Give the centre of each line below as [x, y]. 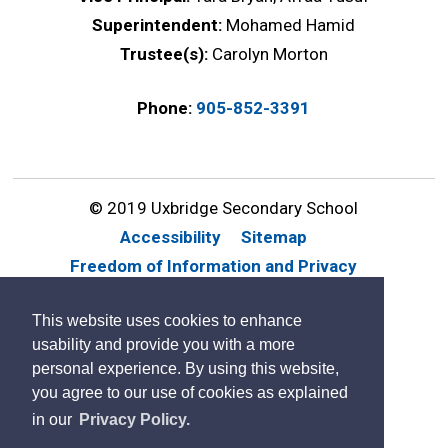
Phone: [165, 107]
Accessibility [171, 236]
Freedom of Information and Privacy [214, 265]
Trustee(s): [165, 53]
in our [54, 420]
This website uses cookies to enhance [167, 321]
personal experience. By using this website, [185, 369]
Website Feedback [169, 294]
